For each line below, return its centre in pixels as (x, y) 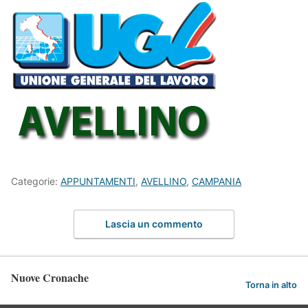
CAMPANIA (217, 181)
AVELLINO (164, 181)
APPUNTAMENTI (98, 181)
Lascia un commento (154, 224)
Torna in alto (271, 285)
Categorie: (36, 181)
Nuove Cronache (50, 278)
